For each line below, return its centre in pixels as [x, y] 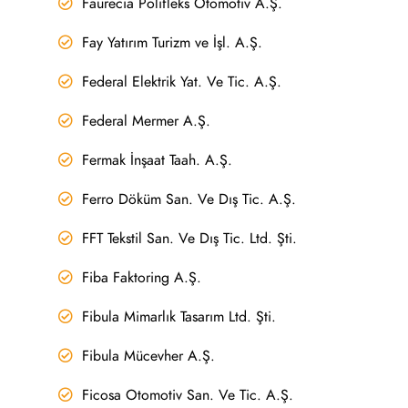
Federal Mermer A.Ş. [147, 121]
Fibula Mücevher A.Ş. [149, 356]
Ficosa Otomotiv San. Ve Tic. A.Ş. [188, 395]
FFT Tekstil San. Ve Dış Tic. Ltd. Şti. [190, 238]
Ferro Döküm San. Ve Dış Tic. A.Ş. [189, 199]
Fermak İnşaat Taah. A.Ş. [158, 160]
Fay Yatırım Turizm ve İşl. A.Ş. [173, 42]
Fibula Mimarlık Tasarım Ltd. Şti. [179, 316]
